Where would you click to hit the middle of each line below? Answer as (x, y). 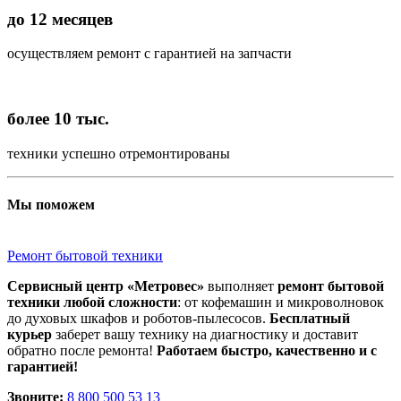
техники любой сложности (92, 303)
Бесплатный (310, 319)
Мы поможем (51, 204)
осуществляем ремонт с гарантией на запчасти (149, 54)
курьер (30, 335)
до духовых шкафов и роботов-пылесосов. (138, 319)
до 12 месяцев (60, 19)
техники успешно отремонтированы (119, 153)
